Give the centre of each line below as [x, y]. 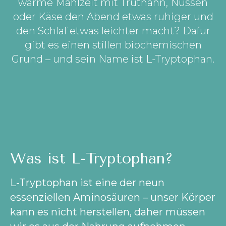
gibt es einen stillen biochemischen [113, 45]
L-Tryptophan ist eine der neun [87, 183]
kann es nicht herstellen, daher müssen [108, 212]
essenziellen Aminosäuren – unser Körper [113, 197]
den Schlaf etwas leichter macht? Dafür [113, 31]
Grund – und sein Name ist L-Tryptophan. [113, 59]
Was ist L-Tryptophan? [92, 158]
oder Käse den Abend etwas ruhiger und [113, 17]
